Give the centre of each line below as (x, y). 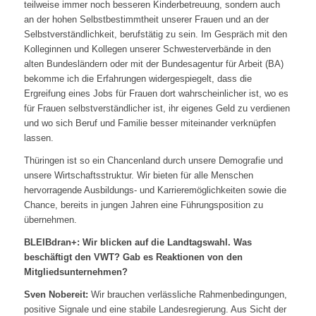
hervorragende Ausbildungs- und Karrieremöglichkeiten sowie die (155, 190)
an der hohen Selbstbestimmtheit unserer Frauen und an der (146, 20)
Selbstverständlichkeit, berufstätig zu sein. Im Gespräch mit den (155, 35)
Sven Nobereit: (56, 295)
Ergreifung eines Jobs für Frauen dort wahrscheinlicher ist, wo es (156, 94)
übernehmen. (50, 220)
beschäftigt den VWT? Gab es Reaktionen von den (133, 257)
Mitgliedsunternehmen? (75, 272)
